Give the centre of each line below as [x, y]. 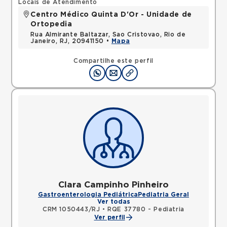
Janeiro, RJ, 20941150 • [71, 41]
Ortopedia [51, 24]
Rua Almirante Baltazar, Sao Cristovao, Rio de [108, 34]
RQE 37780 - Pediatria [146, 209]
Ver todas [113, 202]
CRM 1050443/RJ [71, 209]
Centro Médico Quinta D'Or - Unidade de [111, 15]
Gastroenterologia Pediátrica [88, 195]
